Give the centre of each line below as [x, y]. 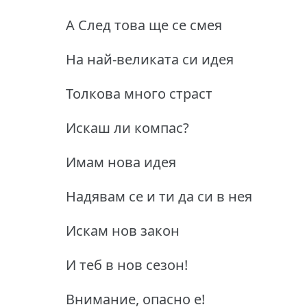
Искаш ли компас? [127, 127]
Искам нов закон [123, 230]
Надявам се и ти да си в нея [159, 196]
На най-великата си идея [150, 59]
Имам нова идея [121, 162]
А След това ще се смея [144, 25]
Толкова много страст [139, 93]
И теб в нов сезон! [127, 265]
